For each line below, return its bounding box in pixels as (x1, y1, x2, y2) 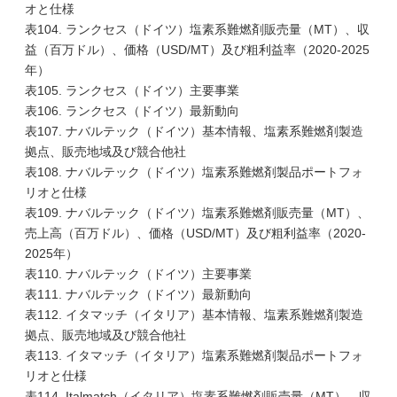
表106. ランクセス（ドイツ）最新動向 (25, 104, 239, 118)
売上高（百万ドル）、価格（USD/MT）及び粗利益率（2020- (25, 226, 366, 240)
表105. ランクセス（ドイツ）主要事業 (25, 83, 239, 97)
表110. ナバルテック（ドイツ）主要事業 (25, 267, 252, 281)
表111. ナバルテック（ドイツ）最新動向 (25, 287, 252, 301)
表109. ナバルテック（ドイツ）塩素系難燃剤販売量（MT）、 (25, 206, 370, 220)
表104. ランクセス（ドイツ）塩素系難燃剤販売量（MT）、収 (25, 22, 370, 36)
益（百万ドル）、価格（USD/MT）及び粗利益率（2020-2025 (25, 43, 370, 57)
